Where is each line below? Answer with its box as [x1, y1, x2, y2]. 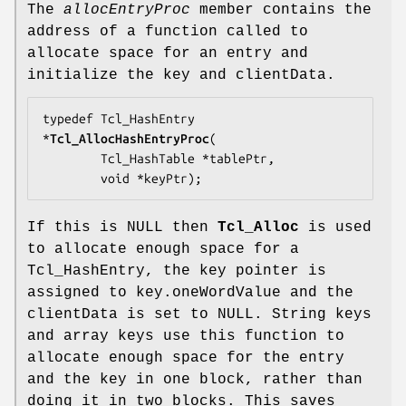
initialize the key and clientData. [27, 67, 335, 84]
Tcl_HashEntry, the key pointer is [27, 263, 326, 280]
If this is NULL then [27, 219, 217, 237]
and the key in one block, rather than [27, 372, 362, 389]
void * [101, 171, 144, 187]
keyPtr [144, 171, 188, 187]
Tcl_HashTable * [101, 151, 209, 167]
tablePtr [209, 151, 267, 167]
